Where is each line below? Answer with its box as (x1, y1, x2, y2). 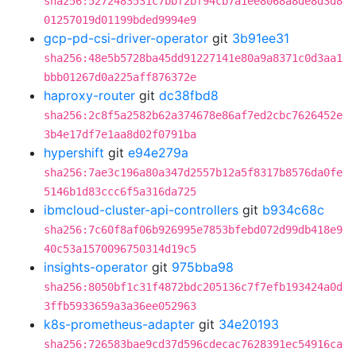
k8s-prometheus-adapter (44, 316, 195, 332)
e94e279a (128, 145, 188, 161)
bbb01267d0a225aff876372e (44, 71, 196, 83)
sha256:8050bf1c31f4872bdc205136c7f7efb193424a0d (44, 281, 342, 293)
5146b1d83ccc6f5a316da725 (44, 185, 196, 198)
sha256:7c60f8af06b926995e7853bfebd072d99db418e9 (44, 223, 342, 236)
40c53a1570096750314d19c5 (44, 242, 196, 255)
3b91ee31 (232, 30, 289, 46)
